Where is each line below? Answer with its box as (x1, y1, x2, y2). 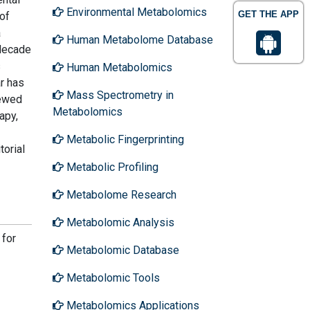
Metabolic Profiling (64, 160, 158, 174)
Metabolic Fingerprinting (64, 132, 184, 146)
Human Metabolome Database (64, 33, 213, 46)
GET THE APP (238, 9, 299, 19)
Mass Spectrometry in (64, 88, 174, 102)
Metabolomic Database (64, 243, 179, 257)
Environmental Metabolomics (64, 5, 207, 19)
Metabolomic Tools (64, 271, 160, 284)
